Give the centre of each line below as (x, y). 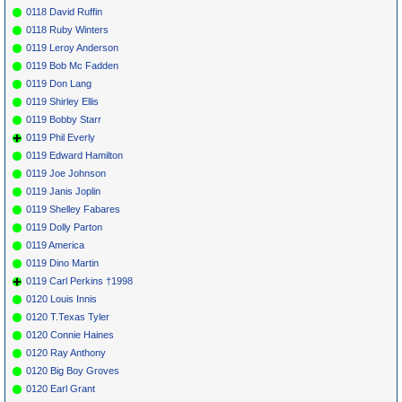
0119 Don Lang (59, 83)
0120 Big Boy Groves (73, 370)
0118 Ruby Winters (67, 29)
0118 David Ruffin (64, 11)
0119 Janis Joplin (63, 191)
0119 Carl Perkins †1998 (79, 280)
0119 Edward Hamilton (74, 155)
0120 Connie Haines (70, 334)
